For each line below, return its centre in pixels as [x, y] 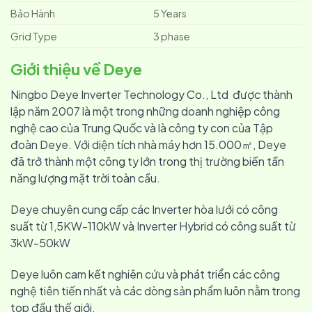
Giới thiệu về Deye [76, 69]
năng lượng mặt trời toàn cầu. [85, 178]
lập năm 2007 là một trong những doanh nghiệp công [145, 111]
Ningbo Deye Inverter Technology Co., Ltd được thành [151, 95]
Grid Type [34, 37]
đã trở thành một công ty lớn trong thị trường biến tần [147, 162]
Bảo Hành [33, 14]
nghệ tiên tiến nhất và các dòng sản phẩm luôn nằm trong [155, 290]
